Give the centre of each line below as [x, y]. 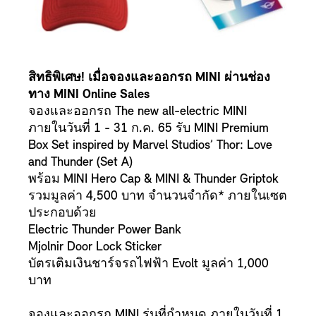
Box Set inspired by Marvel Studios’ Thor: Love [150, 146]
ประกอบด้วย [62, 214]
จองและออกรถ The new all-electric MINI [139, 112]
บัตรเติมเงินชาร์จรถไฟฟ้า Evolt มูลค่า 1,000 [148, 265]
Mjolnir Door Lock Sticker [95, 248]
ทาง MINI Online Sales [89, 95]
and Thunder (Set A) [80, 163]
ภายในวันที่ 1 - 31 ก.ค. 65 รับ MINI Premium [148, 129]
